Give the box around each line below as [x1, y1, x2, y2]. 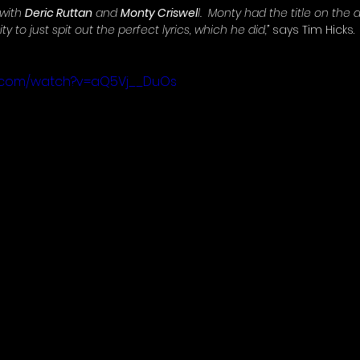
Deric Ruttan [25, 5, 92, 22]
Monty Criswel [121, 5, 198, 22]
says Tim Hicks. [269, 22, 358, 39]
